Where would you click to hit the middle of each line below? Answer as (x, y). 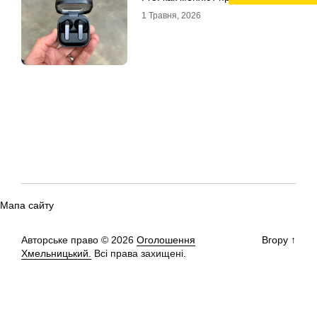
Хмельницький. (56, 254)
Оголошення (166, 240)
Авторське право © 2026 (79, 240)
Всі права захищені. (139, 254)
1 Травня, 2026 (171, 16)
